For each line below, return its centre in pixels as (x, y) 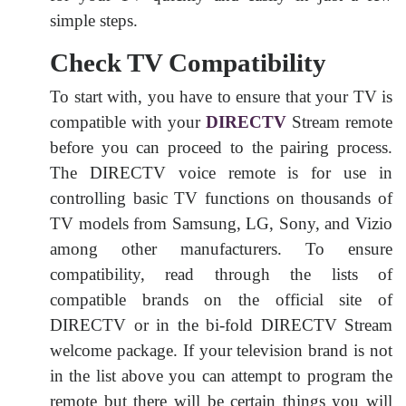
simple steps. (94, 20)
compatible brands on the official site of (221, 299)
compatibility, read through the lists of (221, 274)
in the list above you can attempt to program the (221, 375)
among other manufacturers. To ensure (221, 248)
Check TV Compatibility (188, 62)
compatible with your (128, 121)
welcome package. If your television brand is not (221, 350)
